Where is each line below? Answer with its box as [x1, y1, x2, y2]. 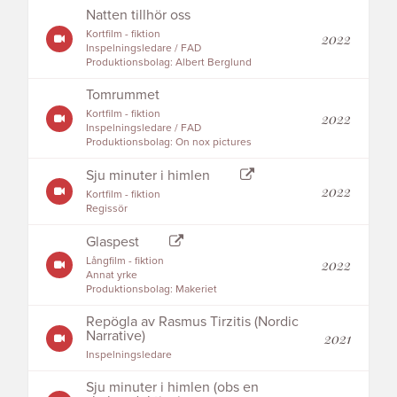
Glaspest [86, 233, 140, 251]
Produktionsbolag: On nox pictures [86, 136, 253, 148]
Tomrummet [86, 86, 160, 104]
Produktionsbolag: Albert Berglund [86, 56, 253, 68]
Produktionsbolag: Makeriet [86, 283, 218, 295]
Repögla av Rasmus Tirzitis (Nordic [86, 313, 300, 331]
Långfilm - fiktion [86, 254, 165, 267]
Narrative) [86, 327, 146, 345]
